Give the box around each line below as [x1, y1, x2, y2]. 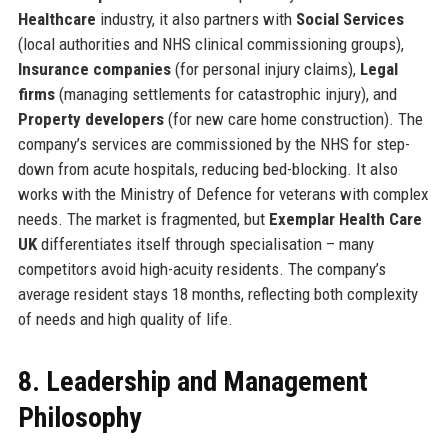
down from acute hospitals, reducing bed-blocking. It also [17, 158, 398, 179]
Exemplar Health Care [268, 208, 422, 229]
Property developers [17, 108, 164, 129]
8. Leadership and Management [17, 364, 368, 398]
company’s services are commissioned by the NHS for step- [17, 133, 410, 154]
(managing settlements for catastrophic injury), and [54, 83, 397, 104]
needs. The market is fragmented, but [17, 208, 269, 229]
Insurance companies [17, 58, 171, 79]
